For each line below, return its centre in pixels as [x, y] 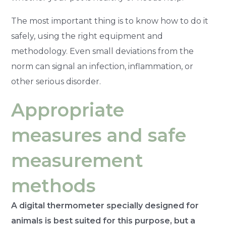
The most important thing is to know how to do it [110, 21]
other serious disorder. [56, 81]
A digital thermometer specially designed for [105, 205]
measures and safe [99, 135]
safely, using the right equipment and [87, 36]
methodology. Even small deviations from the [103, 51]
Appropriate [68, 110]
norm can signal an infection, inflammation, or [102, 66]
